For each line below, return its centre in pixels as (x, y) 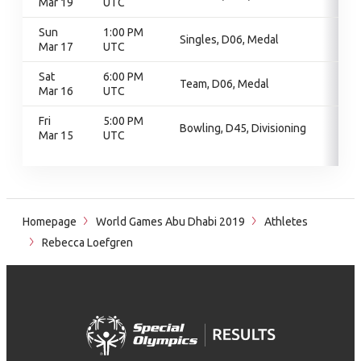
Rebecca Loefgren (86, 243)
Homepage (50, 222)
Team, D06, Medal (224, 84)
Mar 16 (56, 91)
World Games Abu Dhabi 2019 (170, 222)
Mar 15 (56, 135)
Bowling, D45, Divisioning (243, 128)
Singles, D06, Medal (229, 39)
